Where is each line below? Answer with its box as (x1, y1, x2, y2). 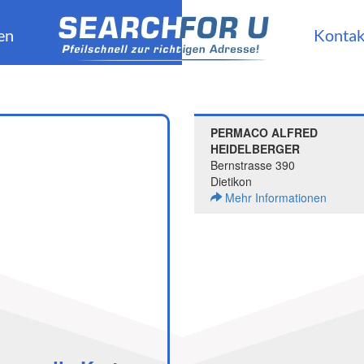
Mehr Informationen (222, 189, 327, 206)
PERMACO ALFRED (210, 124, 318, 141)
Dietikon (210, 173, 252, 189)
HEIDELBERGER (210, 141, 300, 157)
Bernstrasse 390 (210, 157, 295, 173)
